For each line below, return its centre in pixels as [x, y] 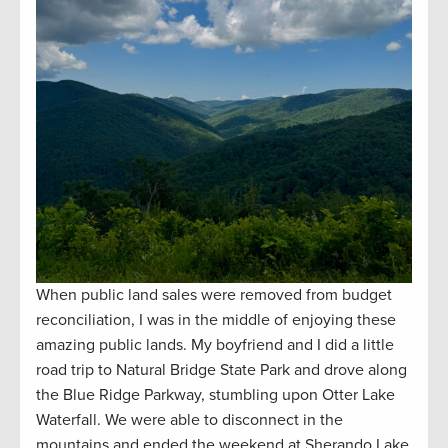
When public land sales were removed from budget [214, 295]
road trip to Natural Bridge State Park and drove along [221, 370]
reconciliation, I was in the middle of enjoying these [216, 320]
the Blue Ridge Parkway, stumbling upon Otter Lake [215, 395]
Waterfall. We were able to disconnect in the [189, 420]
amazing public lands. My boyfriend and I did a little [215, 345]
